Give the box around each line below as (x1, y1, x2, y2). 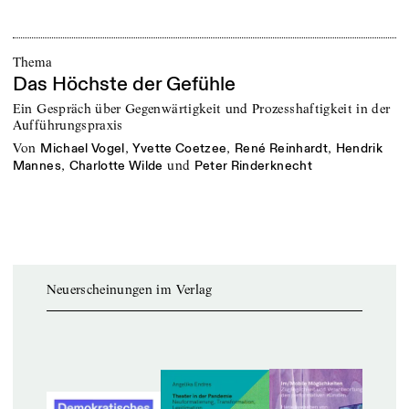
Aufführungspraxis (12, 116, 123, 133)
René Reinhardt (235, 140, 328, 156)
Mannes (12, 157, 61, 173)
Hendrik (335, 140, 383, 156)
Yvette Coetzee (132, 140, 227, 156)
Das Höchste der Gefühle (12, 72, 236, 98)
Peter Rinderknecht (194, 157, 312, 173)
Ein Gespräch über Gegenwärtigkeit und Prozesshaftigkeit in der (12, 100, 391, 117)
